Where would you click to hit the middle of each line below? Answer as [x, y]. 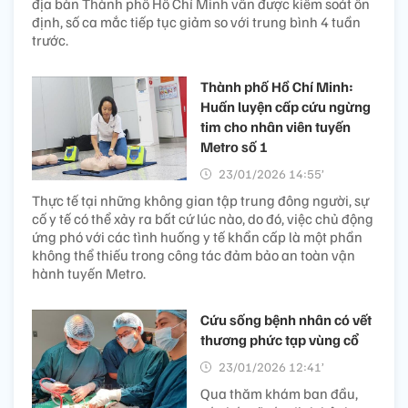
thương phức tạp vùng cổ [280, 340]
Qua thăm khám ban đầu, [279, 394]
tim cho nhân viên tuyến [275, 127]
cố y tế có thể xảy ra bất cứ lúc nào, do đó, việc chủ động [203, 219]
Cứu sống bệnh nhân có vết [286, 320]
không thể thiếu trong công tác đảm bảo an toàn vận [194, 255]
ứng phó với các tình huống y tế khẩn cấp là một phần [197, 237]
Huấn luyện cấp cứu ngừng [286, 107]
